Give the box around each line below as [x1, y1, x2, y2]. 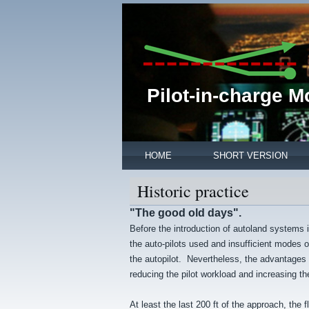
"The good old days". [130, 207, 241, 219]
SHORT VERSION [213, 150, 288, 161]
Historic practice [137, 180, 249, 202]
